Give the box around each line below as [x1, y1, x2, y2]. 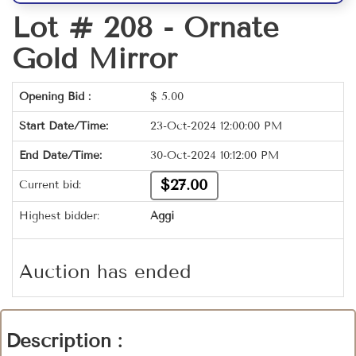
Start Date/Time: [19, 119, 108, 133]
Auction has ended [19, 260, 192, 284]
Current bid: [19, 178, 81, 192]
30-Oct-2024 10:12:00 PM [150, 149, 279, 163]
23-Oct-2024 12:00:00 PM [150, 119, 282, 133]
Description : [6, 329, 122, 353]
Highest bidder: [19, 209, 99, 223]
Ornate [184, 10, 279, 45]
